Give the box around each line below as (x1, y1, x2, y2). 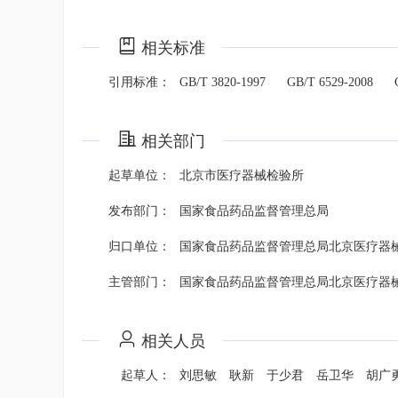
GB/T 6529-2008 (287, 76, 377, 89)
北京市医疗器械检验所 (179, 169, 304, 182)
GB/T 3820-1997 (179, 76, 269, 89)
